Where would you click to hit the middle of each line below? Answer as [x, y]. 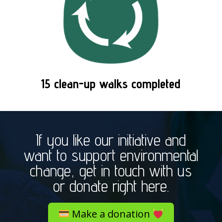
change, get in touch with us [111, 171]
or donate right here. [111, 186]
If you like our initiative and [111, 140]
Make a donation [111, 214]
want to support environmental [111, 155]
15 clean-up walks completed [111, 84]
